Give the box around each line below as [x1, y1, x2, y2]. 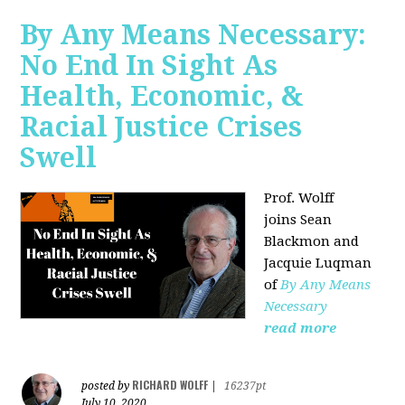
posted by [81, 379, 133, 392]
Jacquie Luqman [264, 254, 372, 271]
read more [264, 319, 337, 336]
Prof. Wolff [264, 189, 334, 206]
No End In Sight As [20, 49, 278, 81]
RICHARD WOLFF [132, 376, 209, 392]
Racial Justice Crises [20, 110, 303, 143]
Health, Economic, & [20, 80, 304, 112]
